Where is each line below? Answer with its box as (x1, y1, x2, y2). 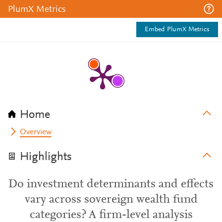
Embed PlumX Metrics (145, 26, 210, 33)
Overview (20, 128, 52, 136)
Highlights (20, 151, 72, 163)
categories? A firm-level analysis (29, 209, 193, 221)
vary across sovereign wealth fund (24, 194, 198, 206)
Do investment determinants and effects (8, 178, 214, 190)
